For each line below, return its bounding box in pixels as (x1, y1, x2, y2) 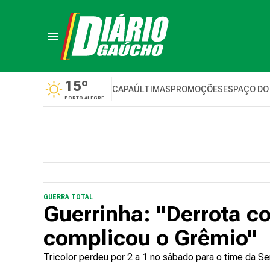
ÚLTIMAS (134, 84, 171, 94)
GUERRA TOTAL (43, 193, 93, 201)
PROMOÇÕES (171, 84, 223, 94)
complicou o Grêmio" (43, 225, 257, 251)
